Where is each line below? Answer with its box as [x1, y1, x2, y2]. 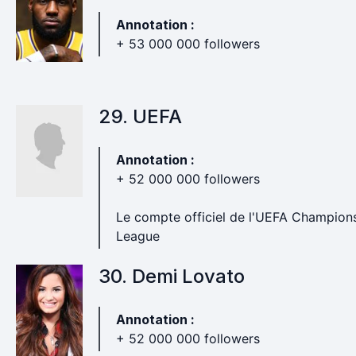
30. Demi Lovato [98, 265, 245, 288]
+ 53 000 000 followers [115, 36, 260, 52]
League [115, 228, 160, 244]
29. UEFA [98, 105, 182, 128]
